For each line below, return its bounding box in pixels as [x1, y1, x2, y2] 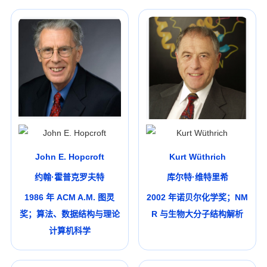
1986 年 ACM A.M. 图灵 [24, 193, 115, 203]
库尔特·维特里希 [166, 172, 228, 182]
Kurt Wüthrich [169, 152, 226, 162]
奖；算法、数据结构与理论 [19, 209, 120, 219]
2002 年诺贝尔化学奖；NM [147, 193, 249, 203]
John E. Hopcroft [35, 152, 104, 162]
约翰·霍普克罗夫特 [35, 172, 105, 182]
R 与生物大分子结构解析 [151, 209, 244, 219]
